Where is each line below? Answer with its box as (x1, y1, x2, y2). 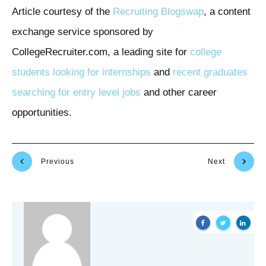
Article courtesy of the (12, 6, 113, 18)
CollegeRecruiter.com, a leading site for (12, 46, 190, 58)
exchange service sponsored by (12, 26, 153, 38)
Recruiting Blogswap (113, 6, 204, 18)
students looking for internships (12, 66, 151, 78)
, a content (204, 6, 251, 18)
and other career (141, 87, 217, 99)
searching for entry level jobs (12, 87, 141, 99)
